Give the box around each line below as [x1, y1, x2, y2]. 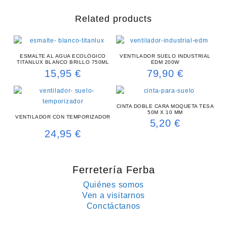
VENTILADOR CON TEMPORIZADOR [15, 113, 110, 120]
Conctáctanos [86, 201, 141, 210]
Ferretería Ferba [72, 164, 155, 175]
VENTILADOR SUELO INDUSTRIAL [120, 53, 211, 59]
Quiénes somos [83, 180, 144, 189]
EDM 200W [150, 59, 179, 65]
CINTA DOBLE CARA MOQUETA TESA [116, 103, 214, 109]
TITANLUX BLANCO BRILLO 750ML [17, 59, 109, 65]
